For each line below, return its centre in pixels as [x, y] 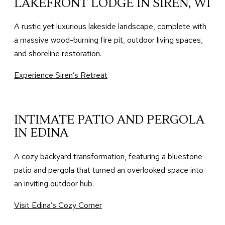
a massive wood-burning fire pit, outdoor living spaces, [108, 40]
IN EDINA [41, 133]
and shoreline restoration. [58, 54]
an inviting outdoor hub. [54, 184]
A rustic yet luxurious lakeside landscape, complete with [110, 27]
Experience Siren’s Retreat [61, 75]
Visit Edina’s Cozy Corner [58, 205]
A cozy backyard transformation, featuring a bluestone [108, 157]
